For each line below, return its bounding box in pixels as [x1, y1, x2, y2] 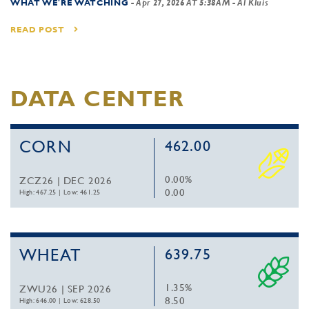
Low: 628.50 [63, 297, 101, 304]
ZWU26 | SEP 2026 [19, 283, 112, 295]
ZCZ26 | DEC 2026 [19, 175, 112, 186]
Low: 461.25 [63, 188, 101, 196]
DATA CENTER [10, 86, 185, 111]
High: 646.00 [19, 297, 57, 304]
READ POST [10, 25, 68, 34]
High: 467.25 [19, 188, 57, 196]
